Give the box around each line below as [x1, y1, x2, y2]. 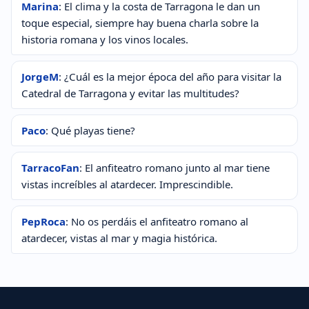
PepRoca [21, 215, 66, 229]
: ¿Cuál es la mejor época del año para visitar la [59, 70, 281, 84]
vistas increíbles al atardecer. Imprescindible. [21, 177, 233, 192]
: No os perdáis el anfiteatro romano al [66, 215, 248, 229]
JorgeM [21, 70, 59, 84]
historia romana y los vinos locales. [21, 32, 188, 47]
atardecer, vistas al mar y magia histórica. [21, 231, 217, 246]
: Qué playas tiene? [46, 123, 135, 138]
